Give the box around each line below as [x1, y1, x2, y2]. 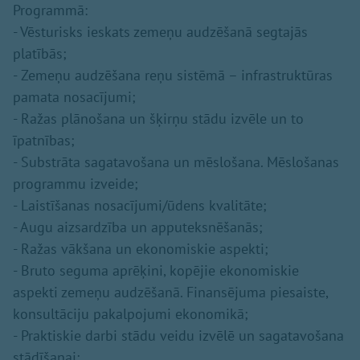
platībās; [13, 44, 67, 63]
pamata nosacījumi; [13, 88, 136, 106]
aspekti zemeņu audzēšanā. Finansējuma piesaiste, [13, 283, 328, 301]
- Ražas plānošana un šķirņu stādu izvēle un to [13, 109, 304, 128]
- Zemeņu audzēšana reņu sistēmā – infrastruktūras [13, 66, 333, 84]
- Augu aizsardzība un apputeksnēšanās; [13, 218, 263, 236]
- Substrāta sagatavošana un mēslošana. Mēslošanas [13, 153, 339, 171]
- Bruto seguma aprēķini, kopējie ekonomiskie [13, 261, 299, 280]
